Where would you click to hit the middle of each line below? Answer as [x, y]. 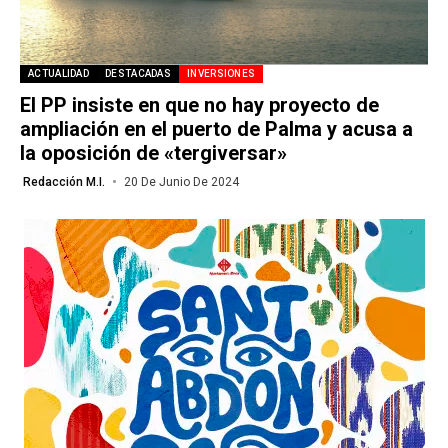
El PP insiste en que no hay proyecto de [199, 104]
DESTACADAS [138, 73]
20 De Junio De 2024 [181, 181]
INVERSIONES [221, 73]
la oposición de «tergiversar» [153, 152]
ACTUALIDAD [58, 73]
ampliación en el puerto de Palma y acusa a [216, 128]
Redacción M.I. [64, 181]
